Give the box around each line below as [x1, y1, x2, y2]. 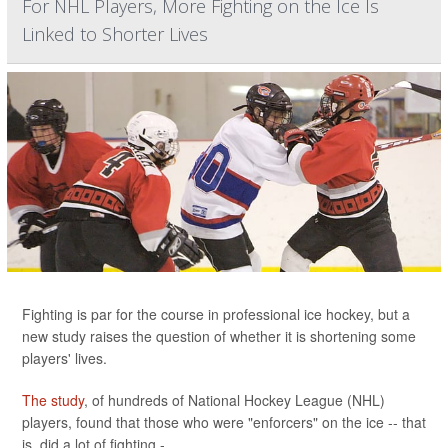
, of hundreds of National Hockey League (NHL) [84, 390, 385, 410]
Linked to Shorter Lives [22, 22, 208, 46]
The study [22, 390, 84, 410]
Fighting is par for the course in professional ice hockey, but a [22, 304, 410, 324]
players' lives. [22, 348, 107, 368]
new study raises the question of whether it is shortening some [22, 326, 416, 346]
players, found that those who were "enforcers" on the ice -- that [22, 412, 426, 432]
